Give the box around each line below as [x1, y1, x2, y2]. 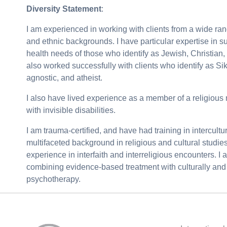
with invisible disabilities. [26, 105, 116, 115]
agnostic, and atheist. [26, 73, 102, 82]
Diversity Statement [26, 4, 101, 13]
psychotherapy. [26, 174, 81, 183]
